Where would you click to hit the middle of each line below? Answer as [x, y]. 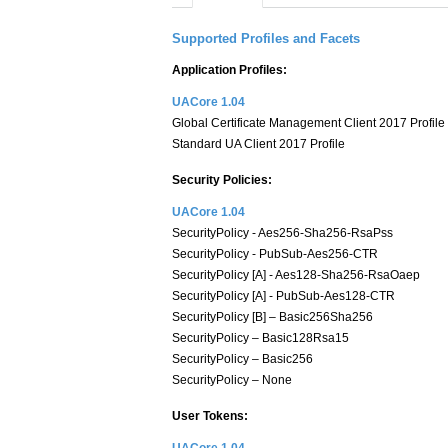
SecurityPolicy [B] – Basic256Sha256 [272, 317]
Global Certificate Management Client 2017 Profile [308, 123]
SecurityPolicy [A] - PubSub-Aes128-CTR [283, 296]
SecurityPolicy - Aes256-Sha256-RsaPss [282, 233]
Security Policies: [222, 180]
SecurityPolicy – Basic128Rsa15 [260, 338]
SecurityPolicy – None [232, 380]
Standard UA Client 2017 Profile [258, 144]
